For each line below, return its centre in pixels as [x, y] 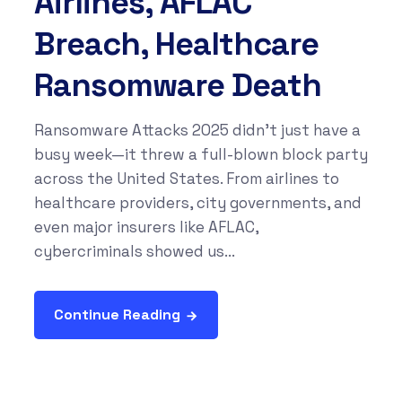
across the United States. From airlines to [186, 179]
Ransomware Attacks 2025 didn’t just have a [197, 131]
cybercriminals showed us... [134, 252]
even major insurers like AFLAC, [146, 227]
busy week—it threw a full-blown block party [201, 155]
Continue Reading [117, 315]
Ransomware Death [177, 86]
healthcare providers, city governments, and [197, 203]
